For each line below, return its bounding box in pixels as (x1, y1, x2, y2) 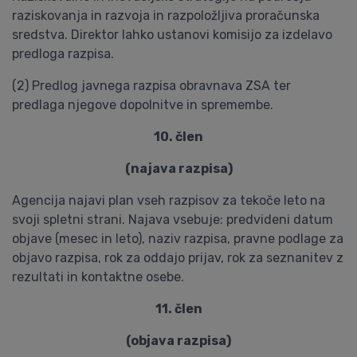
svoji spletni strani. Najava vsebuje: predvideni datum (12, 212, 333, 227)
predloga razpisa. (12, 46, 114, 61)
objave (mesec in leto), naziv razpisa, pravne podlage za (12, 231, 343, 246)
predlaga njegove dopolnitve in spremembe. (12, 97, 273, 112)
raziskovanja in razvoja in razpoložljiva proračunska (12, 8, 320, 23)
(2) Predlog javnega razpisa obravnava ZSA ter (12, 78, 291, 93)
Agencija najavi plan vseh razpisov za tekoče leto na (12, 193, 325, 208)
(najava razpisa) (124, 161, 233, 176)
